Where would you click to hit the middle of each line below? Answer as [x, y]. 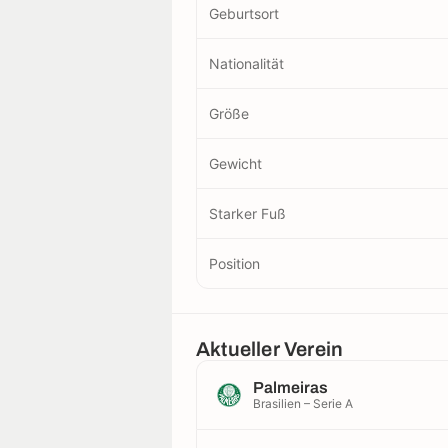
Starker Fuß [247, 213]
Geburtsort [244, 13]
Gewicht [235, 163]
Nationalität [246, 63]
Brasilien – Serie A [303, 403]
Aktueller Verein [270, 348]
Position [234, 263]
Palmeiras [290, 387]
